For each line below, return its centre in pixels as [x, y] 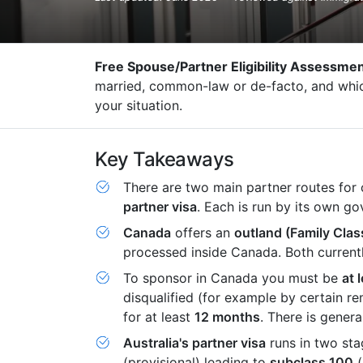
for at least [159, 317]
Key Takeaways [164, 159]
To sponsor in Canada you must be [233, 278]
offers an [203, 233]
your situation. [139, 105]
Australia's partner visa [194, 343]
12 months [227, 317]
